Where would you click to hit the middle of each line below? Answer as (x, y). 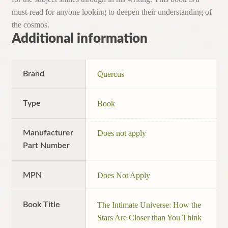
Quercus (111, 74)
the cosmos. (30, 24)
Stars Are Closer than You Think (150, 218)
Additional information (79, 38)
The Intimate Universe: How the (149, 205)
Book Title (42, 205)
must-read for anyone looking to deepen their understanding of (111, 12)
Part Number (47, 146)
